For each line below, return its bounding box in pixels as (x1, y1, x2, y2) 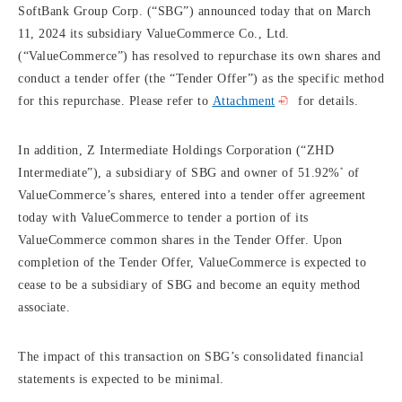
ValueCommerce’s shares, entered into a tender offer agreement (18, 188, 366, 202)
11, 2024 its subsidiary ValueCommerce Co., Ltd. (18, 27, 290, 40)
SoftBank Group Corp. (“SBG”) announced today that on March (18, 4, 371, 18)
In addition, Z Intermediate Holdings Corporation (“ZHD (18, 144, 334, 157)
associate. (18, 301, 70, 314)
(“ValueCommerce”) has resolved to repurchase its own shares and (18, 49, 381, 63)
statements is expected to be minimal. (18, 372, 224, 386)
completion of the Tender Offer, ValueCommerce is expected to (18, 256, 366, 269)
